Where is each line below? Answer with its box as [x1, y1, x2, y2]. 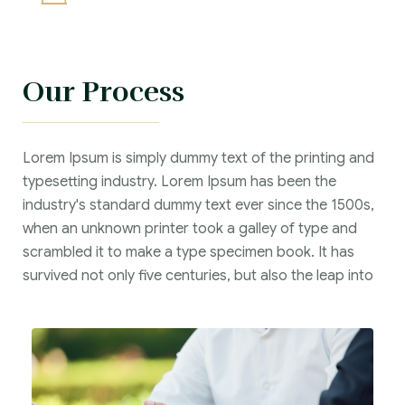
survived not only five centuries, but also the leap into [23, 267, 373, 285]
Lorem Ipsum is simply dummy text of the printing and [23, 149, 374, 167]
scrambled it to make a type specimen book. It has [23, 243, 354, 261]
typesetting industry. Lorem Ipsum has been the [23, 173, 336, 191]
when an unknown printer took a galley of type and [23, 220, 357, 238]
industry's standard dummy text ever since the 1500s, [23, 196, 374, 214]
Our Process [23, 74, 184, 109]
